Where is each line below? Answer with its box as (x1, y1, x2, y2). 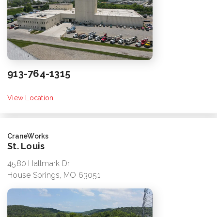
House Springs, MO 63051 (7, 170, 100, 180)
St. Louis (7, 141, 45, 152)
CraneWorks (7, 132, 49, 140)
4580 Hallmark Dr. (7, 159, 71, 169)
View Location (7, 94, 54, 102)
